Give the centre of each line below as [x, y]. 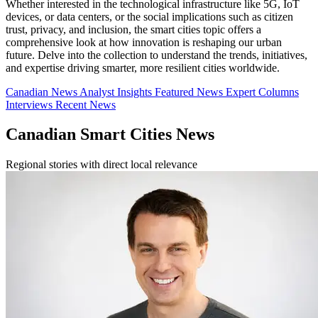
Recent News [86, 104]
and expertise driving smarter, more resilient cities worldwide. [143, 67]
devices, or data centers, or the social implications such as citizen [149, 16]
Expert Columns [262, 92]
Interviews [31, 104]
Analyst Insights [117, 92]
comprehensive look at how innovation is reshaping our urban [144, 42]
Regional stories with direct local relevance [102, 165]
